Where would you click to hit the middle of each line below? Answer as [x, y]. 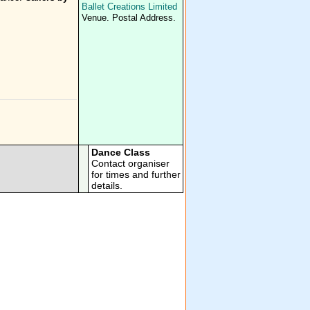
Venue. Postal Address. [129, 18]
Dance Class [121, 152]
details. [107, 185]
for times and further [136, 174]
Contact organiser [130, 163]
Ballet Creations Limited [129, 7]
